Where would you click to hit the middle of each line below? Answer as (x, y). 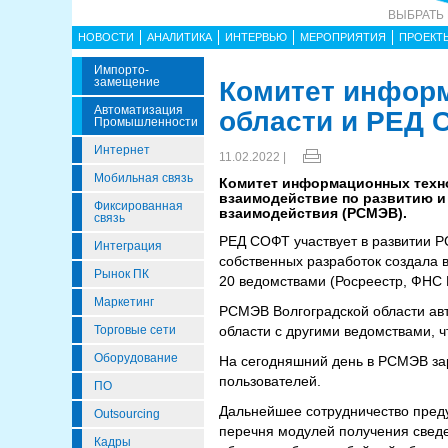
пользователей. (272, 381)
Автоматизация (138, 110)
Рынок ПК (121, 274)
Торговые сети (135, 330)
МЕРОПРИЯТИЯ (343, 37)
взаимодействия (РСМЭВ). (313, 213)
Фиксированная (138, 206)
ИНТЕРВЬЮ (256, 37)
